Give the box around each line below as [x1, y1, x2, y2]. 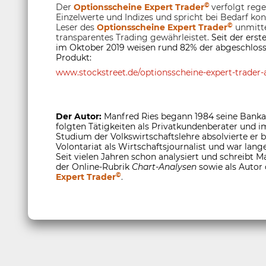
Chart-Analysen [132, 161, 197, 172]
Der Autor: [56, 111, 102, 122]
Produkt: [56, 52, 91, 63]
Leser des [56, 22, 97, 33]
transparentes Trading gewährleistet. [56, 32, 209, 43]
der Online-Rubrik [56, 161, 132, 172]
